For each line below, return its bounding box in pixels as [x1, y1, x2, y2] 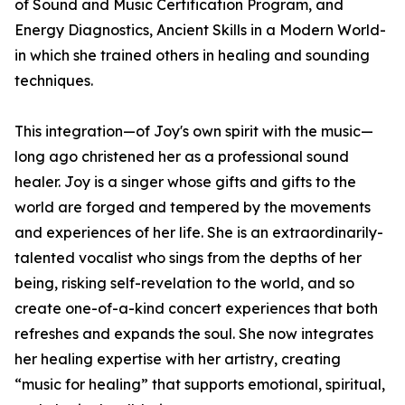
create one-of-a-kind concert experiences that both [14, 299, 378, 318]
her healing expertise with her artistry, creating [14, 350, 341, 369]
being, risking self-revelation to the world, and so [14, 274, 354, 293]
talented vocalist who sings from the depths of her [14, 249, 362, 268]
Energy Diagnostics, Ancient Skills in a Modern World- [14, 21, 386, 40]
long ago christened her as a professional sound [14, 147, 349, 166]
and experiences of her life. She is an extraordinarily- [14, 223, 383, 242]
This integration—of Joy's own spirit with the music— [14, 122, 373, 141]
